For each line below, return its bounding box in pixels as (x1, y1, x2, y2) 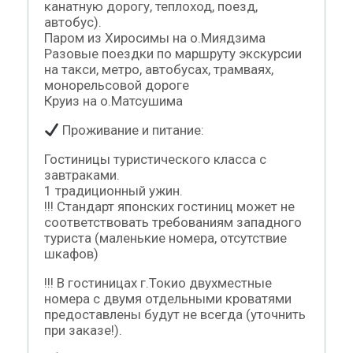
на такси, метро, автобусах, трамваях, (44, 61, 273, 77)
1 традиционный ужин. (44, 182, 183, 199)
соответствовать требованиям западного (44, 214, 302, 230)
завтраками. (44, 166, 120, 183)
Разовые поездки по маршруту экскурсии (44, 45, 302, 61)
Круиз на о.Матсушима (44, 92, 183, 109)
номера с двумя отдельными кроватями (44, 290, 292, 307)
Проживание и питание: (59, 121, 205, 138)
